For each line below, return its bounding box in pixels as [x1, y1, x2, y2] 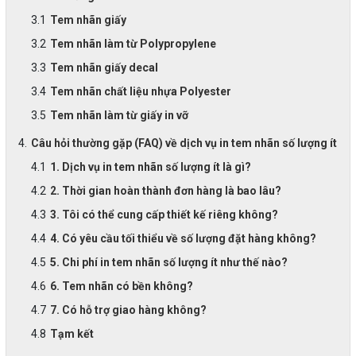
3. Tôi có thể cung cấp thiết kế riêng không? [49, 207, 278, 221]
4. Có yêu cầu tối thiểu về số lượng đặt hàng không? [49, 231, 316, 245]
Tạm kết [49, 327, 94, 340]
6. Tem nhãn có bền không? [49, 279, 193, 292]
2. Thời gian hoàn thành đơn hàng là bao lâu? [49, 184, 281, 197]
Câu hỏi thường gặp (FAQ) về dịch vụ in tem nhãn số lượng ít [30, 136, 337, 149]
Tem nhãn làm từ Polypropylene [49, 37, 216, 50]
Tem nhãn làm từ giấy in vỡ [49, 108, 188, 122]
